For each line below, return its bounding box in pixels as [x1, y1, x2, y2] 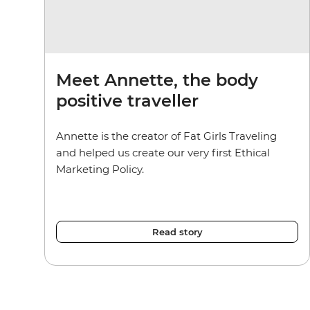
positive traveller [56, 90, 199, 111]
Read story [152, 226, 203, 237]
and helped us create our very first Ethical [56, 145, 270, 159]
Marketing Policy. [56, 162, 144, 176]
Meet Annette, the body [56, 69, 258, 90]
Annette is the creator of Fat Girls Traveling [56, 129, 277, 143]
